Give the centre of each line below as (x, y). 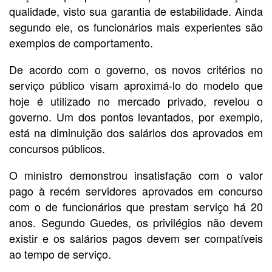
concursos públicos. (57, 148)
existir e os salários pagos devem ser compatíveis (136, 238)
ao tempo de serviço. (60, 254)
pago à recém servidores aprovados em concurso (136, 191)
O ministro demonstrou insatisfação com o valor (136, 175)
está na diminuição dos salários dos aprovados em (136, 133)
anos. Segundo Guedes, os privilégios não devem (136, 223)
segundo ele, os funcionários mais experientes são (136, 27)
